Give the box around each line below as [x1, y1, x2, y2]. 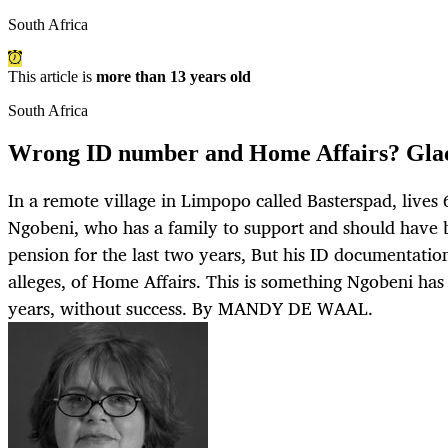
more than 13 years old [96, 68, 251, 86]
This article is [8, 68, 96, 86]
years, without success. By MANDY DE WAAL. [8, 293, 373, 324]
